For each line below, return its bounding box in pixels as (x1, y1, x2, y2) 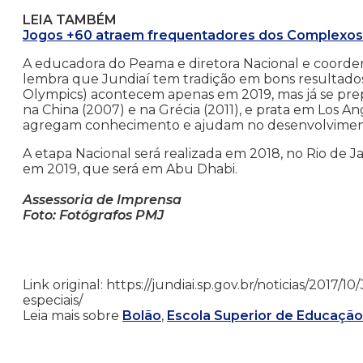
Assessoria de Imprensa (23, 192, 181, 208)
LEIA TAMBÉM (23, 12, 117, 28)
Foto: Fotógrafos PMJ (23, 207, 164, 224)
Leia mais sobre (23, 308, 122, 324)
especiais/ (23, 293, 83, 309)
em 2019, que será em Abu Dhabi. (23, 161, 237, 177)
